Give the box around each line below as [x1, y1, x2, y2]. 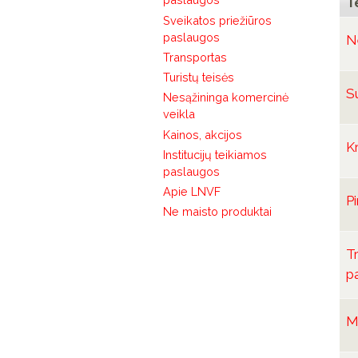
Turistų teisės [162, 70, 234, 85]
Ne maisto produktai [162, 205, 272, 219]
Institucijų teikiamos [162, 147, 267, 161]
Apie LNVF [162, 185, 221, 199]
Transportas [162, 50, 227, 64]
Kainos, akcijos [162, 127, 242, 141]
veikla [162, 107, 195, 121]
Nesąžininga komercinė [162, 90, 288, 105]
